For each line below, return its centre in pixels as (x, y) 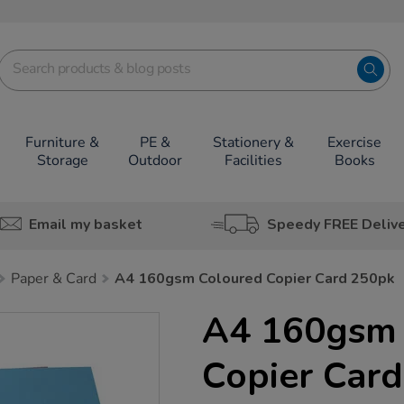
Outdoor (155, 161)
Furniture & (63, 142)
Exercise (355, 142)
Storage (62, 161)
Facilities (253, 161)
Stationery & (253, 142)
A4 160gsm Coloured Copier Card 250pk (255, 279)
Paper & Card (54, 279)
